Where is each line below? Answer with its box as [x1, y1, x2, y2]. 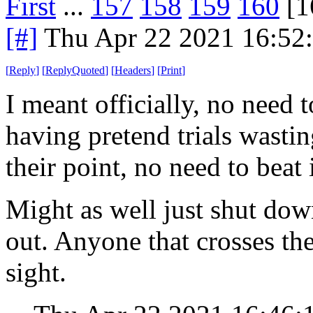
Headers [115, 64, 151, 76]
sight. [6, 256, 66, 287]
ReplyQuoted [45, 64, 105, 76]
